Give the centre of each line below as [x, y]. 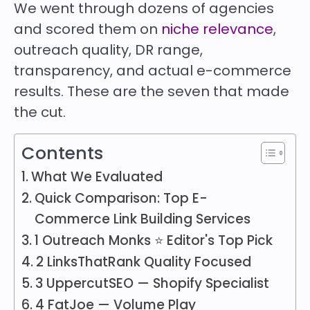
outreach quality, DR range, [108, 50]
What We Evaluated [97, 177]
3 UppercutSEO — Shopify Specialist [152, 284]
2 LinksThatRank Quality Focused [143, 262]
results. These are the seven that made [152, 92]
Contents [62, 154]
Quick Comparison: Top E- [121, 199]
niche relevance [217, 29]
